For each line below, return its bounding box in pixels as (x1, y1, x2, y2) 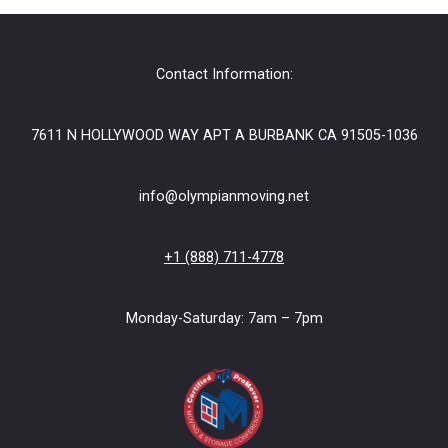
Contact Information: (155, 65, 293, 83)
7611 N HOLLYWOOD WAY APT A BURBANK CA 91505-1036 (30, 126, 418, 144)
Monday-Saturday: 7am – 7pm (125, 309, 323, 327)
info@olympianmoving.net (139, 187, 309, 205)
